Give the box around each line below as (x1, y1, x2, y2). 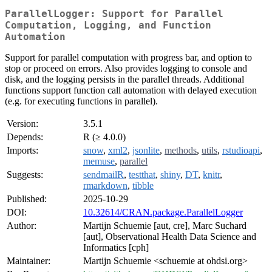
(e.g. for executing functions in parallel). (5, 96, 158, 107)
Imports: (7, 145, 38, 156)
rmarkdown (83, 180, 127, 191)
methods (165, 145, 197, 156)
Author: (7, 220, 36, 231)
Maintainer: (7, 256, 50, 267)
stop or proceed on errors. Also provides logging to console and (5, 63, 247, 74)
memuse (83, 156, 115, 167)
